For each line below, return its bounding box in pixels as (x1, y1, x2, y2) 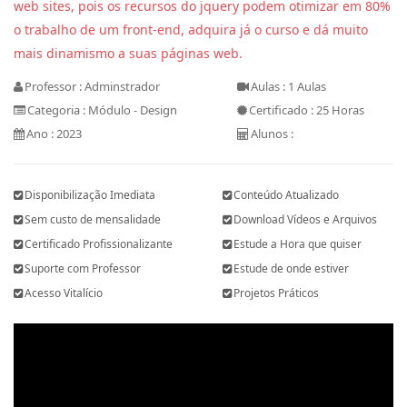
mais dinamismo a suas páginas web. (14, 45, 243, 63)
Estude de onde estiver (233, 261, 349, 277)
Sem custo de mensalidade (25, 212, 161, 228)
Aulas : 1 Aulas (251, 78, 327, 95)
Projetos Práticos (233, 285, 319, 302)
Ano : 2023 (26, 125, 82, 143)
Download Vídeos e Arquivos (233, 212, 377, 228)
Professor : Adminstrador (25, 78, 160, 95)
